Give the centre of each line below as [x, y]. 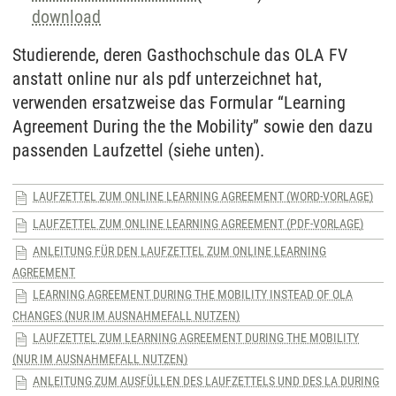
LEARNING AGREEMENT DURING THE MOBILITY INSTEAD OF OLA [193, 295]
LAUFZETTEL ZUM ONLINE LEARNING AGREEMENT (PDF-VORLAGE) [198, 224]
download [67, 16]
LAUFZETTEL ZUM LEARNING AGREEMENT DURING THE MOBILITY [196, 338]
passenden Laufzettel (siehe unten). [138, 150]
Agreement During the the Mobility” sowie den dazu [193, 126]
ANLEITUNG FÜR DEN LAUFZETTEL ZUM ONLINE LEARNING [179, 251]
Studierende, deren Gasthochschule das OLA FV [180, 54]
